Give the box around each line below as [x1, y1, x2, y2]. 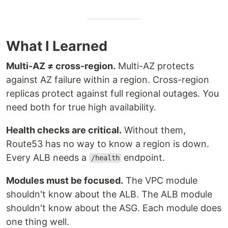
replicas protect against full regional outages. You [6, 88, 219, 99]
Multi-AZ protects [116, 60, 194, 71]
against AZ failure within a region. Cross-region [6, 74, 209, 85]
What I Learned [6, 37, 107, 54]
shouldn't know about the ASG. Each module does [6, 202, 221, 213]
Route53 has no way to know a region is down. [6, 138, 209, 149]
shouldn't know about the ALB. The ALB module [6, 188, 212, 199]
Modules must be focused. [6, 175, 123, 186]
